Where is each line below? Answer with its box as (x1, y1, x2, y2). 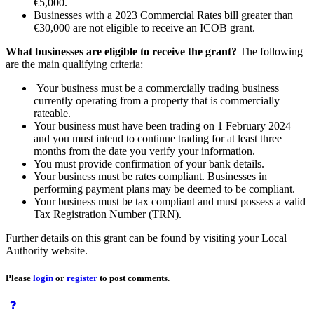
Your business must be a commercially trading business (34, 82, 279, 95)
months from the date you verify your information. (34, 145, 258, 158)
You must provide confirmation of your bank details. (34, 158, 267, 170)
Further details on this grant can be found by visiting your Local (6, 232, 287, 245)
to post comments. (97, 273, 170, 284)
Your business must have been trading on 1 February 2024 (34, 120, 291, 132)
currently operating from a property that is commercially (34, 95, 280, 107)
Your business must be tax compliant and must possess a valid (34, 196, 306, 208)
